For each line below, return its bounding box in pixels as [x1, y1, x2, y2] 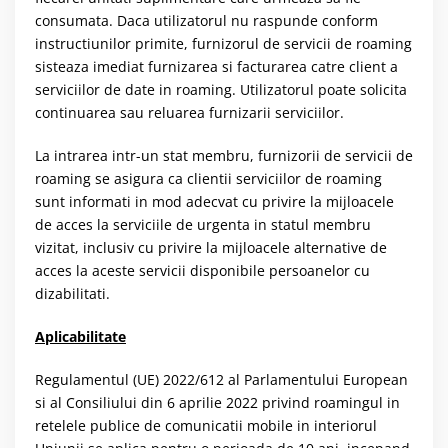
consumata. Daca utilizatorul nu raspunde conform [35, 10, 378, 30]
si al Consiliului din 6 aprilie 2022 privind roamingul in [35, 392, 400, 412]
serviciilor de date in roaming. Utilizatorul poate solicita [35, 79, 407, 99]
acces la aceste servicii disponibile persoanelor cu [35, 260, 370, 280]
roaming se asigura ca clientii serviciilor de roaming [35, 168, 382, 188]
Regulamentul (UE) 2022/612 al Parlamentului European [35, 369, 408, 389]
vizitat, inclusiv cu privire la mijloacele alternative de [35, 237, 387, 257]
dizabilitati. [35, 283, 110, 303]
